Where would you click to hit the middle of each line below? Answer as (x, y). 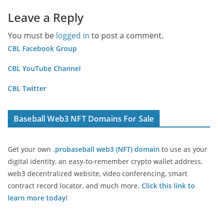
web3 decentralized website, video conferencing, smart (98, 173)
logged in (73, 36)
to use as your (183, 149)
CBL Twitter (27, 88)
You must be (32, 36)
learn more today (37, 198)
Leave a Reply (45, 17)
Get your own (30, 149)
